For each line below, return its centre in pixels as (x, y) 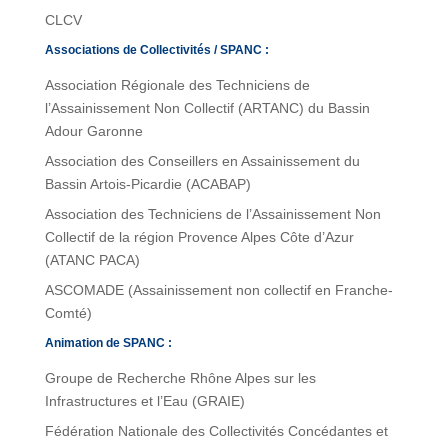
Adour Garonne (93, 131)
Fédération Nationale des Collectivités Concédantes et (216, 431)
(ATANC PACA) (92, 260)
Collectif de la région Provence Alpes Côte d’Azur (199, 237)
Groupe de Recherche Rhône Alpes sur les (180, 378)
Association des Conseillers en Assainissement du (202, 161)
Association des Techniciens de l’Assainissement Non (212, 214)
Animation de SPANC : (108, 343)
